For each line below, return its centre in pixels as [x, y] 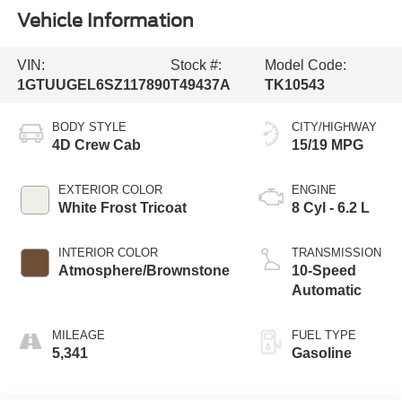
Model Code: [306, 65]
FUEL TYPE [323, 336]
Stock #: [196, 65]
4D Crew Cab [96, 145]
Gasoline [321, 354]
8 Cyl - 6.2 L [330, 208]
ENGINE [314, 190]
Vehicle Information [105, 20]
